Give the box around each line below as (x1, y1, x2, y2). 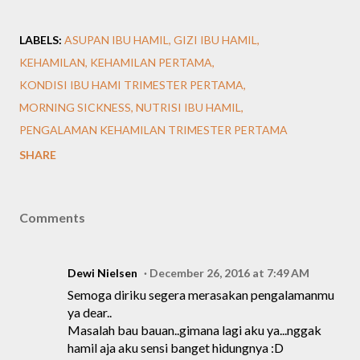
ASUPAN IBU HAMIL (64, 33, 169, 47)
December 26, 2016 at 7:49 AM (149, 266, 309, 280)
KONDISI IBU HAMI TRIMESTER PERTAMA (19, 78, 243, 92)
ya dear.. (67, 305, 112, 320)
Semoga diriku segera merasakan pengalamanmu (67, 287, 334, 302)
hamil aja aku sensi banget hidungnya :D (67, 340, 284, 355)
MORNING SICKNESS (19, 100, 131, 114)
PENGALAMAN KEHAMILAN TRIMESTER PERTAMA (19, 123, 288, 137)
